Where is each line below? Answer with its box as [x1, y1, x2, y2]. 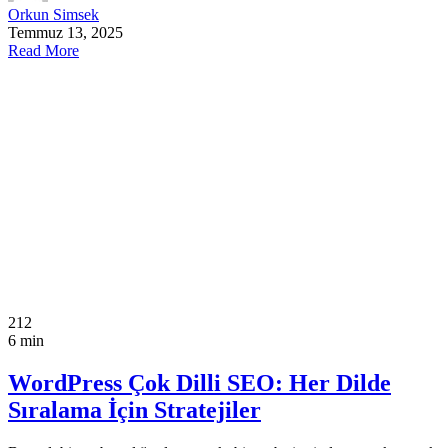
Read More [8, 42, 79, 60]
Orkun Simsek [8, 6, 99, 24]
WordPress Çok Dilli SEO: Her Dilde [8, 370, 391, 397]
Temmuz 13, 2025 [8, 24, 123, 42]
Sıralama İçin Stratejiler [8, 397, 261, 424]
